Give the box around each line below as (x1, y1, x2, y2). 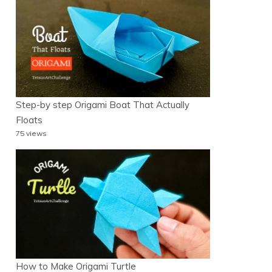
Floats (16, 114, 42, 126)
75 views (16, 129, 47, 138)
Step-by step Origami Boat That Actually (16, 99, 189, 111)
